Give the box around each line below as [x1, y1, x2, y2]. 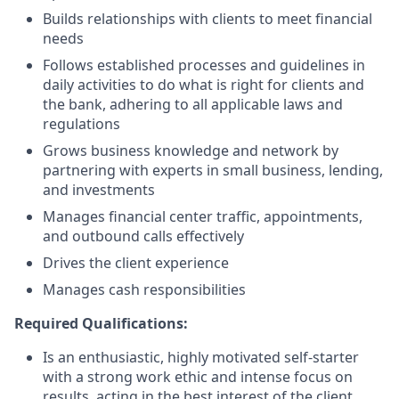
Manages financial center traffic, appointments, [43, 207, 362, 226]
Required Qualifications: [14, 313, 188, 333]
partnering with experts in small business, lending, [43, 160, 383, 180]
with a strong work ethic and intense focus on [43, 367, 353, 387]
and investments [43, 180, 155, 199]
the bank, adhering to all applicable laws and [43, 94, 343, 114]
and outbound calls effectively [43, 226, 244, 246]
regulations [43, 114, 120, 134]
